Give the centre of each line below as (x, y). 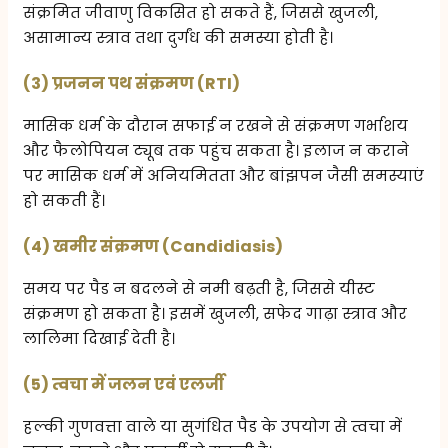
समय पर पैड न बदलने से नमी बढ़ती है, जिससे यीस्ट (199, 289)
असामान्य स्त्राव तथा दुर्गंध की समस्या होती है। (178, 38)
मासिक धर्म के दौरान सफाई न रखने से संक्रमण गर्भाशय (216, 126)
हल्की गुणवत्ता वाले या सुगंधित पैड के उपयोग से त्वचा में (213, 427)
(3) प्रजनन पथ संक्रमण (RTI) (132, 84)
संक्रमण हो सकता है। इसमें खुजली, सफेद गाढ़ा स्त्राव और (215, 314)
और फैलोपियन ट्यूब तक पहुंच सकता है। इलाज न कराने (216, 151)
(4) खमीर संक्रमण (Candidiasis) (153, 247)
